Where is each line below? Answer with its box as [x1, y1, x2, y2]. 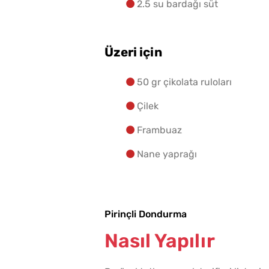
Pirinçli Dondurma [104, 208, 187, 220]
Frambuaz [137, 124, 182, 136]
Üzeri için [104, 45, 162, 60]
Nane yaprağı [137, 148, 197, 160]
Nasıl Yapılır [104, 229, 215, 253]
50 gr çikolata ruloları [137, 76, 232, 88]
